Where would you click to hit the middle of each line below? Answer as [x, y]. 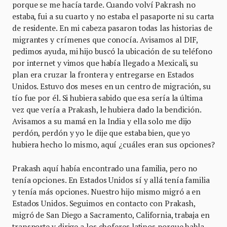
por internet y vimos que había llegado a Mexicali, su [105, 63]
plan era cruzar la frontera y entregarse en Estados [103, 75]
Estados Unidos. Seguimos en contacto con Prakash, [104, 203]
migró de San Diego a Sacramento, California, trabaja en [111, 215]
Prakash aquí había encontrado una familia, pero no [105, 168]
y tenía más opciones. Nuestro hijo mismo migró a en [107, 192]
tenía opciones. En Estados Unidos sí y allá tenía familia [111, 180]
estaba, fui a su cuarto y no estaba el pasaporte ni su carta [113, 16]
